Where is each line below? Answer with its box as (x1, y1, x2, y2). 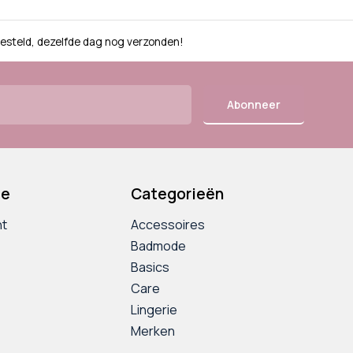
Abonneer (227, 96, 281, 112)
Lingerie (131, 301, 177, 319)
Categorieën (131, 184, 224, 205)
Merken (131, 322, 175, 340)
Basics (131, 258, 169, 277)
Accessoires (131, 216, 205, 234)
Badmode (131, 237, 186, 255)
